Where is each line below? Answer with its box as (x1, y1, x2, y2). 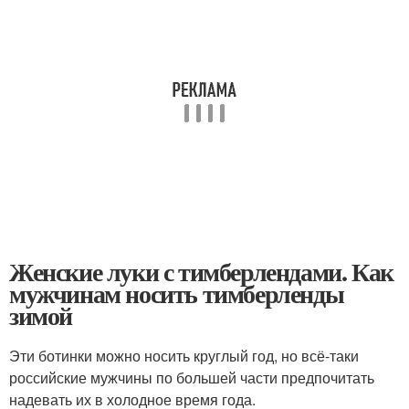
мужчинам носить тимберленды (9, 275, 344, 312)
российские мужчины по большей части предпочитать (9, 367, 374, 388)
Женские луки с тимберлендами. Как (9, 253, 393, 290)
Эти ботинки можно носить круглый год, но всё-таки (9, 345, 359, 366)
